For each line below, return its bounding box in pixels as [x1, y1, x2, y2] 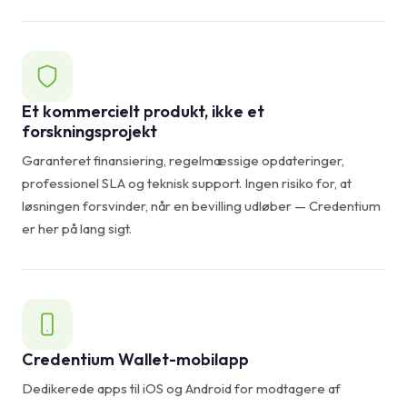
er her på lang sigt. [22, 219, 132, 237]
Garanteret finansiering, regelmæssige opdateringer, [22, 151, 344, 169]
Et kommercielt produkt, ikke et [22, 100, 264, 122]
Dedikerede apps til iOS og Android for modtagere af [22, 379, 341, 397]
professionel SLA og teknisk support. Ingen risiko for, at [22, 174, 352, 192]
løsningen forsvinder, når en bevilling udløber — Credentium [22, 196, 381, 214]
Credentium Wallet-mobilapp [22, 348, 249, 370]
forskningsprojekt [22, 120, 157, 142]
